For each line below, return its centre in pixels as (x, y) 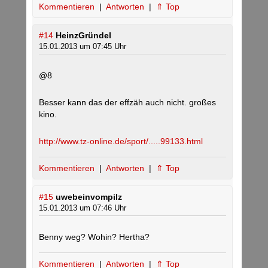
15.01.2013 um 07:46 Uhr (83, 208)
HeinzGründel (83, 36)
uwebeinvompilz (89, 197)
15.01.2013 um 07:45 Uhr (83, 47)
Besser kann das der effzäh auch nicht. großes (127, 103)
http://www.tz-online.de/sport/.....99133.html (121, 141)
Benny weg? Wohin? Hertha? (94, 237)
